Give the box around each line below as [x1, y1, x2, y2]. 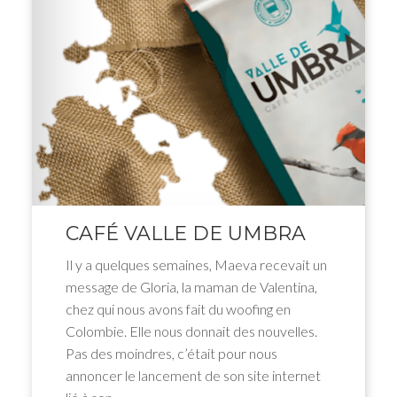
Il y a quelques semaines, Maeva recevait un [65, 256, 327, 273]
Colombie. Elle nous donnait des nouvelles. [65, 323, 317, 339]
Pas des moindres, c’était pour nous [65, 345, 277, 362]
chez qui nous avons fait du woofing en [65, 300, 291, 317]
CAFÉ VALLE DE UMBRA [65, 222, 306, 245]
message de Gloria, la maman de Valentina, [65, 278, 317, 295]
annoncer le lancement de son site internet [65, 367, 321, 384]
